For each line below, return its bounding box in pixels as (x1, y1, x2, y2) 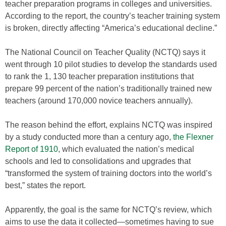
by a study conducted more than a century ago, (5, 133, 173, 141)
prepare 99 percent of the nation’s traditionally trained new (5, 84, 212, 93)
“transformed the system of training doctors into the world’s (5, 169, 212, 178)
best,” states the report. (5, 181, 86, 190)
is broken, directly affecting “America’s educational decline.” (5, 24, 217, 32)
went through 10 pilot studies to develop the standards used (5, 60, 217, 69)
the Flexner (173, 133, 213, 141)
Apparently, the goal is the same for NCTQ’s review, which (5, 205, 212, 214)
